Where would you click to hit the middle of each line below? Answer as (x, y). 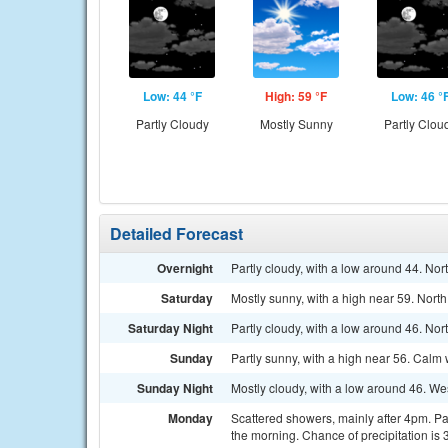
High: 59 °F (296, 96)
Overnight (185, 268)
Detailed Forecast (176, 233)
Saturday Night (170, 328)
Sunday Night (175, 388)
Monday (190, 418)
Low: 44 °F (172, 96)
